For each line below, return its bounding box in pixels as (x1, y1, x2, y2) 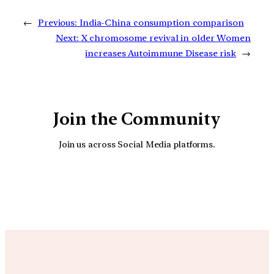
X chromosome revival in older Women (81, 32, 251, 43)
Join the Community (53, 108, 221, 129)
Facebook (122, 166, 246, 202)
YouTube (92, 166, 207, 202)
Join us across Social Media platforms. (58, 139, 216, 150)
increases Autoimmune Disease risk (85, 47, 237, 59)
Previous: (37, 17, 78, 28)
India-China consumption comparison (79, 17, 244, 28)
